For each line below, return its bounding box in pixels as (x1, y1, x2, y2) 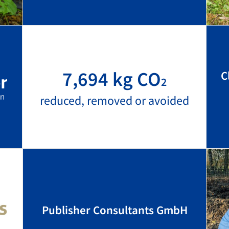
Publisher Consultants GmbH (41, 202, 188, 217)
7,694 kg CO (62, 67, 161, 91)
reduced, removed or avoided (39, 93, 189, 108)
